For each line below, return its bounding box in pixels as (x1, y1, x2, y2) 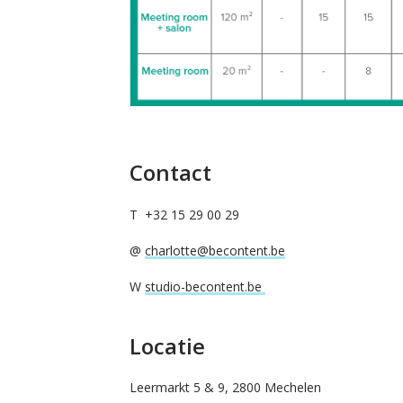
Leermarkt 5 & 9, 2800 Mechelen (129, 378, 321, 396)
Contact (129, 157, 211, 187)
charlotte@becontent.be (144, 241, 285, 259)
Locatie (129, 330, 205, 361)
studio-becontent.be (144, 277, 265, 295)
